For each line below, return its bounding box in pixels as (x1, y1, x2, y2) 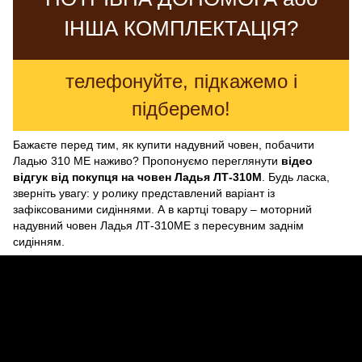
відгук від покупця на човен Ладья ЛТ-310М (13, 170, 262, 183)
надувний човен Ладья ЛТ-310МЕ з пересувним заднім (13, 218, 304, 232)
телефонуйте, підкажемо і (65, 69, 297, 92)
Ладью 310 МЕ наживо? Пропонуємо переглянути (13, 154, 281, 167)
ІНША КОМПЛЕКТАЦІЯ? (64, 15, 298, 40)
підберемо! (132, 97, 230, 120)
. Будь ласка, (262, 170, 330, 183)
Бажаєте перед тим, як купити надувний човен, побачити (13, 137, 314, 151)
